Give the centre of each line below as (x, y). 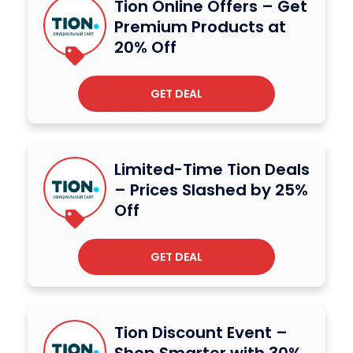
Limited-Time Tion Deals (212, 169)
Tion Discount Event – (201, 332)
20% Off (145, 47)
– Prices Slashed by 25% (211, 190)
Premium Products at (200, 26)
